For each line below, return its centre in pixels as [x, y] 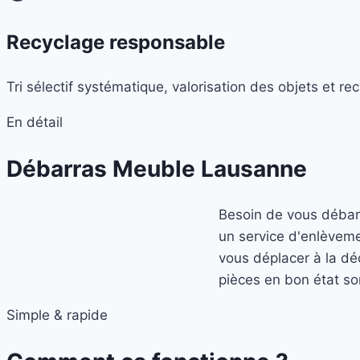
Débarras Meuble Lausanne [157, 168]
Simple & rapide [57, 315]
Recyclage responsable [116, 42]
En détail [35, 122]
